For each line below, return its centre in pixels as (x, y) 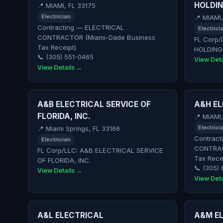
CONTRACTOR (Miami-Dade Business (97, 37)
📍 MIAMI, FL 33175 (67, 5)
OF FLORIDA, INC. (64, 160)
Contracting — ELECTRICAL (81, 27)
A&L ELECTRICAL (71, 216)
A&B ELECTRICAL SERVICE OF (94, 105)
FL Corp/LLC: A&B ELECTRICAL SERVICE (101, 150)
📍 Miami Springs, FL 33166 (79, 128)
